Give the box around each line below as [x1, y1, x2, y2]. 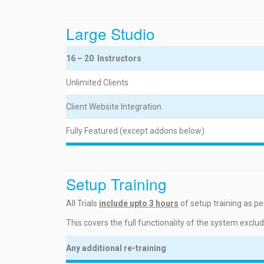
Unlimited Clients [66, 78, 128, 87]
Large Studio [66, 22, 155, 44]
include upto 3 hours [99, 199, 179, 208]
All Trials [66, 199, 99, 208]
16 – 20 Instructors [66, 54, 141, 63]
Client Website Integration [66, 102, 161, 111]
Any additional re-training [66, 243, 166, 253]
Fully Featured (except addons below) [66, 126, 204, 136]
